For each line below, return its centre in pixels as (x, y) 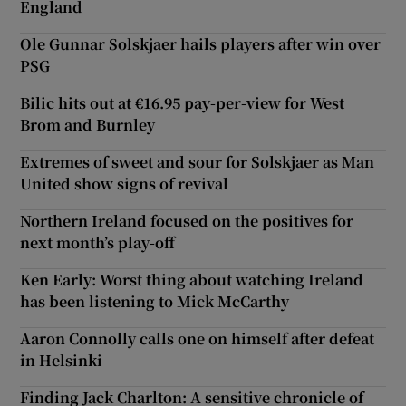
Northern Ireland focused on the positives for (187, 221)
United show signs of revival (125, 184)
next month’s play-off (98, 243)
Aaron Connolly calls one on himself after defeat (198, 339)
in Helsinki (62, 361)
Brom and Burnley (88, 125)
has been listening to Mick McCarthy (155, 302)
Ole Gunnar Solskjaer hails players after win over (201, 44)
